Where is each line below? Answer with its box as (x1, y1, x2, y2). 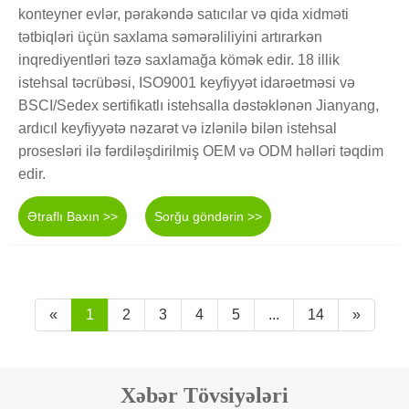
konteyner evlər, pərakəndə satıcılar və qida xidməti (18, 5, 349, 22)
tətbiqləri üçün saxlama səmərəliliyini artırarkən (18, 28, 322, 45)
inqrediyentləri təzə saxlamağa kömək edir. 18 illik (18, 51, 340, 68)
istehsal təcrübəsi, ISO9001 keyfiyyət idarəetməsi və (18, 74, 355, 90)
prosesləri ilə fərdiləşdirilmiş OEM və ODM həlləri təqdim (18, 142, 383, 159)
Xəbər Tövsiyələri (121, 383, 288, 407)
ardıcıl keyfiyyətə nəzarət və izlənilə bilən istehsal (18, 120, 337, 136)
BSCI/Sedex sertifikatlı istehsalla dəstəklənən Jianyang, (18, 97, 379, 113)
